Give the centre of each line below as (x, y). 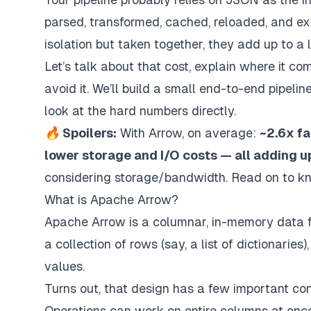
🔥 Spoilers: (81, 133)
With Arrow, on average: (188, 133)
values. (65, 266)
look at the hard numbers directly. (140, 111)
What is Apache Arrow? (111, 200)
